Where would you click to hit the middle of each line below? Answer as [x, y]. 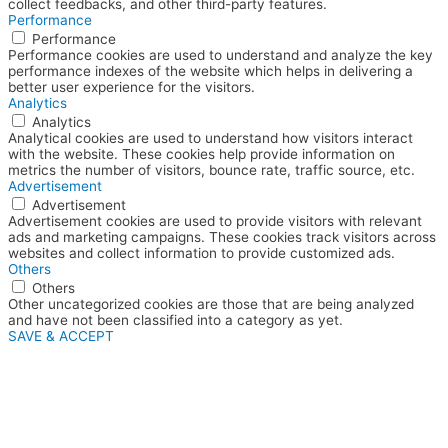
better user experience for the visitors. [131, 86]
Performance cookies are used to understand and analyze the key [220, 54]
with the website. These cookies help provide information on [201, 153]
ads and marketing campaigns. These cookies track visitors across [222, 236]
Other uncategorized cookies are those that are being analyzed [211, 303]
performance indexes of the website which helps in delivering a [210, 70]
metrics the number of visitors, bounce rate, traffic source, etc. [211, 169]
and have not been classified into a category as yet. [175, 319]
